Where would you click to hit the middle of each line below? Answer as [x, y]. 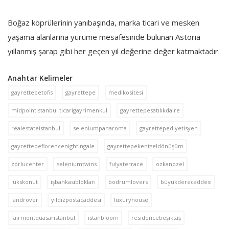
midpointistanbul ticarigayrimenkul [59, 110]
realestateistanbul [36, 128]
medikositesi [126, 93]
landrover [25, 200]
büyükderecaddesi [186, 182]
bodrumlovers [128, 182]
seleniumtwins [77, 164]
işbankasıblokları [73, 182]
